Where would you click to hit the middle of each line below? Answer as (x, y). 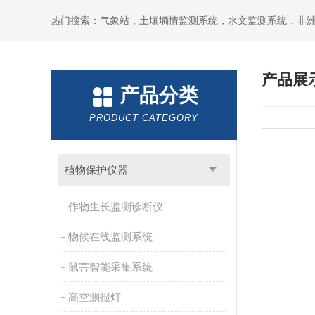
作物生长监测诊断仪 (115, 206)
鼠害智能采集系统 (110, 267)
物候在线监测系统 (110, 237)
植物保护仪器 (96, 170)
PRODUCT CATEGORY (144, 118)
